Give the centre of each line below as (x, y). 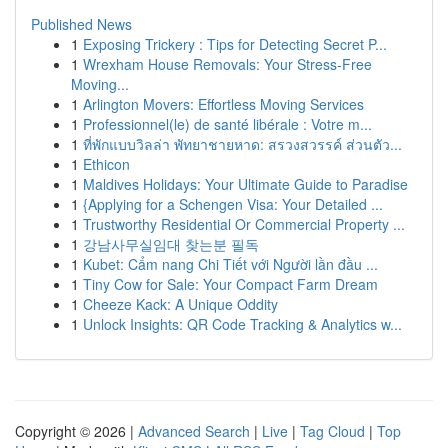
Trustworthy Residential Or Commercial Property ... (244, 224)
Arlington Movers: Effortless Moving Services (223, 104)
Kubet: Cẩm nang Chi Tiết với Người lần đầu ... (230, 264)
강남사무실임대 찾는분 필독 (171, 244)
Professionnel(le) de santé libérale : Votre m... (227, 124)
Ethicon (106, 164)
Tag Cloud (332, 431)
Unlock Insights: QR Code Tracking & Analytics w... (242, 324)
